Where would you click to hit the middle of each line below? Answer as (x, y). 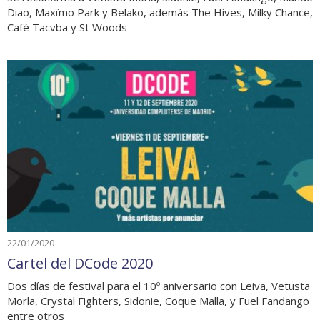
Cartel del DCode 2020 (80, 263)
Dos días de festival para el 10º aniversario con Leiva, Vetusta (159, 285)
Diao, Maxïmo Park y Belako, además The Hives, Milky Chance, (160, 12)
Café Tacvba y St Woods (67, 27)
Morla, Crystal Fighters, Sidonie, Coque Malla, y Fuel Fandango (158, 300)
